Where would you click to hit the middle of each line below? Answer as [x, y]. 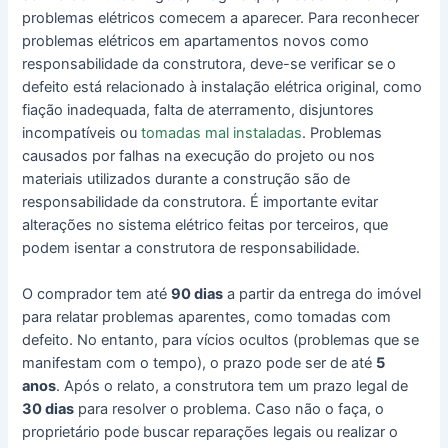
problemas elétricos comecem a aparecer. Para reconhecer [221, 18]
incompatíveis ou [82, 133]
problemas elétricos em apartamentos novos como [196, 41]
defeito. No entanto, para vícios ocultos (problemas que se [221, 340]
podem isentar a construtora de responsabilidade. [191, 248]
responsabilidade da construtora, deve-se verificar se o [209, 64]
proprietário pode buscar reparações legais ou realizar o [210, 432]
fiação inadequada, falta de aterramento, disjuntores [198, 110]
